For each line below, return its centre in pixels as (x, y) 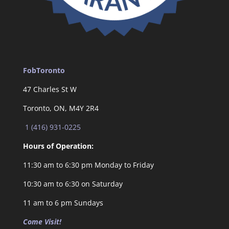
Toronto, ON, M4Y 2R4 (61, 108)
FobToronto (44, 71)
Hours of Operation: (58, 146)
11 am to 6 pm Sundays (63, 203)
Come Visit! (42, 222)
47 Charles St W (50, 89)
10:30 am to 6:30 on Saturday (73, 184)
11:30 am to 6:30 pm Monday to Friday (88, 165)
